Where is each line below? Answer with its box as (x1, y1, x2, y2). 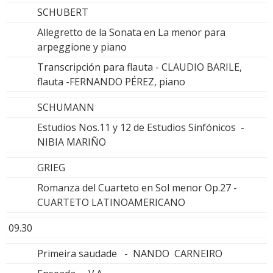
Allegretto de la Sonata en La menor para (37, 25, 225, 39)
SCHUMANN (37, 100, 94, 114)
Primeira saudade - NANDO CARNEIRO (37, 246, 222, 260)
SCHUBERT (37, 5, 88, 19)
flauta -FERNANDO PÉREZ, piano (37, 74, 185, 88)
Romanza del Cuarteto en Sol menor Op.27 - (37, 180, 237, 194)
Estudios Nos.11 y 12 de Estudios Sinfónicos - (37, 120, 244, 134)
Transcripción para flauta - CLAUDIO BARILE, (37, 60, 242, 74)
